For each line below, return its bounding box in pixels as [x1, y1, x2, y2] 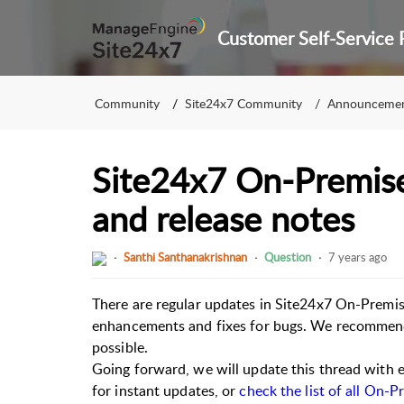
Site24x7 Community [185, 94, 302, 112]
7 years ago [328, 249, 387, 266]
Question [264, 249, 311, 266]
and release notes [92, 195, 354, 242]
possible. [92, 336, 148, 357]
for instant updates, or [92, 380, 240, 400]
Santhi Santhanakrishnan [124, 249, 247, 266]
